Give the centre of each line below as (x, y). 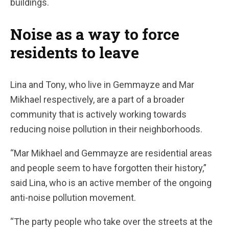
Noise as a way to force (95, 34)
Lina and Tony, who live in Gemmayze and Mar (102, 85)
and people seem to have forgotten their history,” (108, 168)
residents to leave (75, 52)
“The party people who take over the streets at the (111, 222)
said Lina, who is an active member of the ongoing (111, 183)
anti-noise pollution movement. (73, 198)
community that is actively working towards (98, 114)
